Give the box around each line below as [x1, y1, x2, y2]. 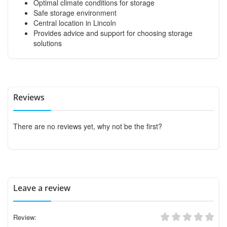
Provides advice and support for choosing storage [33, 27, 193, 38]
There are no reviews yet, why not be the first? [13, 121, 162, 131]
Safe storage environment [33, 7, 117, 18]
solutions [33, 37, 62, 48]
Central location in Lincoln [33, 17, 116, 28]
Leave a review [13, 182, 70, 194]
